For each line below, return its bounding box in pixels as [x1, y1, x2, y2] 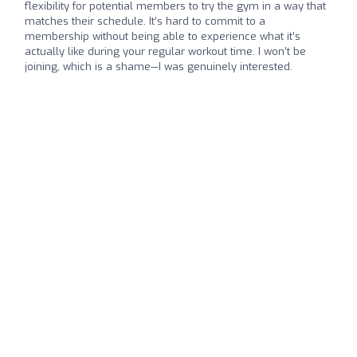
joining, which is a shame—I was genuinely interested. [25, 60, 292, 74]
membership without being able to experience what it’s [25, 29, 300, 44]
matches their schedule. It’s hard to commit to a [25, 14, 265, 29]
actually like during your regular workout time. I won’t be [25, 45, 306, 59]
